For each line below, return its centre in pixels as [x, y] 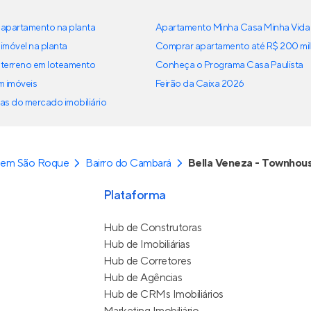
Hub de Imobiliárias [146, 245]
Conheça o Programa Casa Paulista [229, 66]
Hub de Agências [143, 278]
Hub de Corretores [147, 261]
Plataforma [134, 196]
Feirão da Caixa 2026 [200, 84]
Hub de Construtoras [152, 228]
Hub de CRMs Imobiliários [163, 295]
